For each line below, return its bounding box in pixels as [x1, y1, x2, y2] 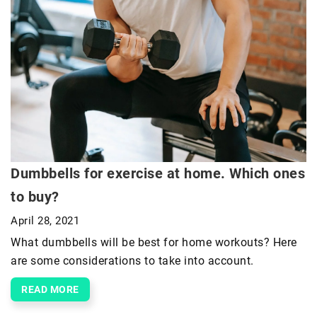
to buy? [11, 188, 59, 205]
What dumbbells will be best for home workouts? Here [11, 235, 297, 249]
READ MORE [21, 283, 79, 295]
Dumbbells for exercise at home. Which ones [11, 164, 305, 182]
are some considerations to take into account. [11, 253, 254, 267]
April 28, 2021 [11, 214, 79, 227]
